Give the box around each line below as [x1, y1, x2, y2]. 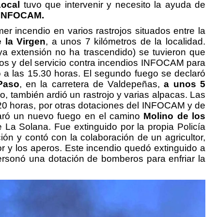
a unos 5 [164, 78, 206, 89]
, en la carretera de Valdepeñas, [19, 78, 164, 89]
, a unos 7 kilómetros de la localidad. [46, 36, 206, 46]
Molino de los [140, 110, 206, 121]
